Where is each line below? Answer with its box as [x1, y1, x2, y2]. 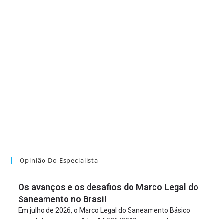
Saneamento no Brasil [18, 194, 107, 205]
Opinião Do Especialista [20, 156, 99, 165]
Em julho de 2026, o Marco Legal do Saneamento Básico [18, 206, 191, 215]
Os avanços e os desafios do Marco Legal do [18, 182, 199, 193]
